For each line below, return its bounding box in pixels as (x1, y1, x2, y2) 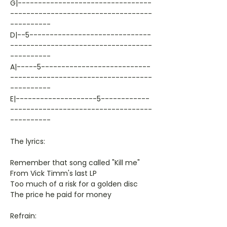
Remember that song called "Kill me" (10, 158, 140, 168)
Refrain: (10, 211, 36, 221)
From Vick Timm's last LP (10, 168, 97, 178)
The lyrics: (10, 136, 45, 146)
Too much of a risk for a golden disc (10, 179, 138, 189)
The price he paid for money (10, 190, 111, 200)
